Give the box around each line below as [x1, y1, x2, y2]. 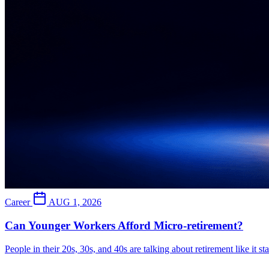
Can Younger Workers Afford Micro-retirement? [5, 219, 243, 232]
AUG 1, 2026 [49, 197, 101, 208]
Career [5, 197, 30, 208]
